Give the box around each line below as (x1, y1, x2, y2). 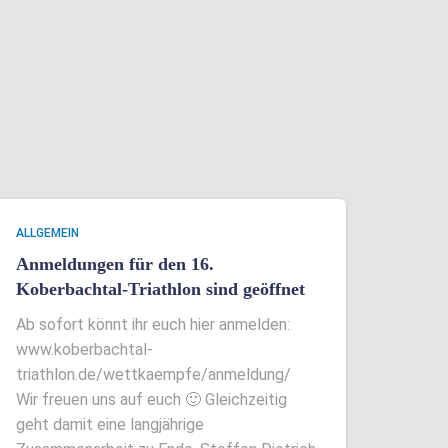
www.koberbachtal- (16, 340, 153, 359)
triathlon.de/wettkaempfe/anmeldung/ (16, 365, 291, 384)
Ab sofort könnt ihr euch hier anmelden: (16, 315, 290, 334)
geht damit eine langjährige (16, 415, 204, 434)
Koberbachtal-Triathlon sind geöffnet (16, 279, 305, 299)
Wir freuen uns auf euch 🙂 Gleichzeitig (16, 390, 287, 409)
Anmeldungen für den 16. (16, 254, 214, 274)
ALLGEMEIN (16, 226, 79, 240)
